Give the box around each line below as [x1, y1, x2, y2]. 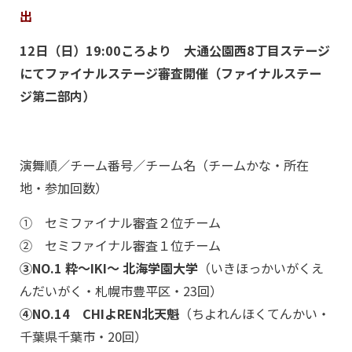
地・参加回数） [20, 178, 108, 197]
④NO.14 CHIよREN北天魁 [20, 304, 179, 323]
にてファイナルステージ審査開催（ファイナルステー [20, 64, 321, 82]
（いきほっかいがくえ [198, 258, 324, 277]
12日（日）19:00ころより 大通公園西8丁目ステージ [20, 41, 330, 60]
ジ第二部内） [20, 86, 95, 105]
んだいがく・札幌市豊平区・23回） [20, 281, 222, 300]
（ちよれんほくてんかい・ [179, 304, 330, 323]
